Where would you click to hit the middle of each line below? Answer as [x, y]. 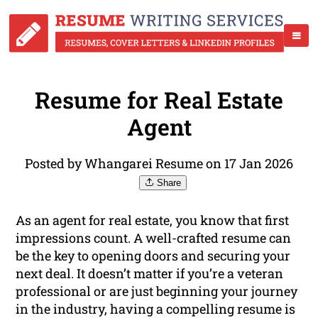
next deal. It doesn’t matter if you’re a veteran [150, 274]
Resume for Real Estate [159, 100]
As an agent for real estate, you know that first [153, 220]
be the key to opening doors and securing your [153, 256]
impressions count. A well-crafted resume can [154, 238]
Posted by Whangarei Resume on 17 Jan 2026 [159, 164]
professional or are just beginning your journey [157, 291]
